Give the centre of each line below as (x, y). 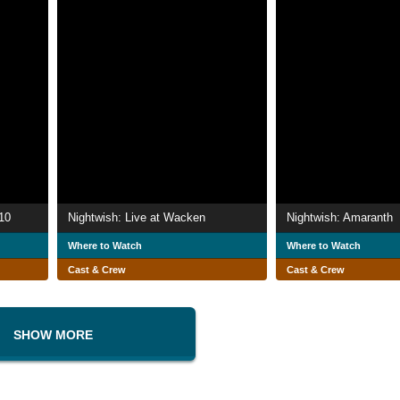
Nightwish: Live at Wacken (137, 217)
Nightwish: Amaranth (340, 217)
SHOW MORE (53, 335)
